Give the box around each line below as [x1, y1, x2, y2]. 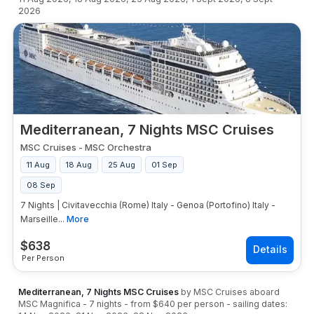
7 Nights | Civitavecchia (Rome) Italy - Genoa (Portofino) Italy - [20, 200, 275, 210]
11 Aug [27, 160, 50, 170]
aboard [247, 287, 280, 297]
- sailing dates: [226, 299, 287, 309]
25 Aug [108, 160, 135, 170]
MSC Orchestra [85, 142, 151, 153]
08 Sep [27, 180, 55, 190]
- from [124, 299, 153, 309]
